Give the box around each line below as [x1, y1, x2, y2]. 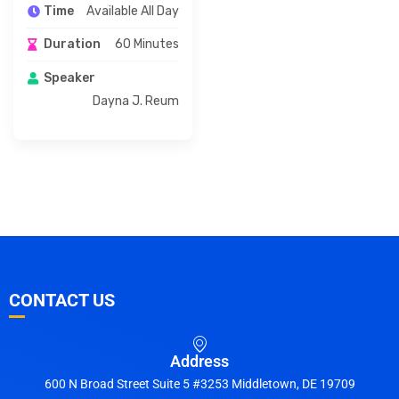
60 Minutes [114, 37, 179, 53]
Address [170, 351, 229, 370]
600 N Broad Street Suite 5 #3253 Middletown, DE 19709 [44, 376, 355, 391]
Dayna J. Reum [92, 93, 179, 109]
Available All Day [85, 3, 179, 19]
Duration [44, 37, 101, 53]
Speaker [44, 69, 95, 85]
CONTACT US [9, 289, 115, 311]
